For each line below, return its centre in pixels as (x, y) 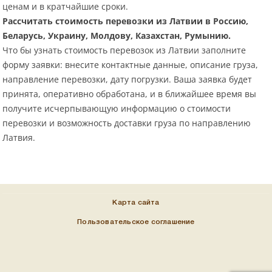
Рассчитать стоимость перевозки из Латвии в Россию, (126, 21)
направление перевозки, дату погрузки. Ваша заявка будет (127, 80)
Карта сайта (136, 203)
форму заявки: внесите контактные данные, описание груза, (131, 65)
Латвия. (19, 138)
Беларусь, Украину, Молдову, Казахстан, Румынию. (117, 36)
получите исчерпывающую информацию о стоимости (117, 109)
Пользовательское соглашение (136, 222)
